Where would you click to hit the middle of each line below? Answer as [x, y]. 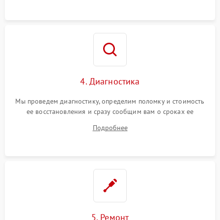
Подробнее [110, 127]
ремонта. [110, 122]
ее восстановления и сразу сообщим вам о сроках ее [110, 111]
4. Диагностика [110, 81]
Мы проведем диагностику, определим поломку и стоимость [110, 101]
